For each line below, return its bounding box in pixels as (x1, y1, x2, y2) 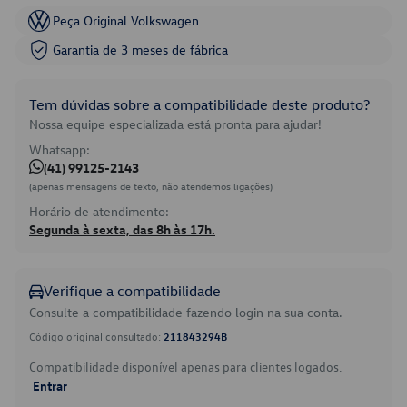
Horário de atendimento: (29, 203, 169, 220)
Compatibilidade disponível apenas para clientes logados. (29, 358, 342, 375)
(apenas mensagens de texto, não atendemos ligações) (29, 179, 273, 193)
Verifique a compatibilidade (44, 282, 221, 300)
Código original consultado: (29, 329, 164, 343)
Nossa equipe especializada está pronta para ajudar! (29, 115, 322, 133)
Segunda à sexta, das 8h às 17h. (29, 221, 215, 238)
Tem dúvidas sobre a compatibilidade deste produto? (29, 95, 370, 114)
